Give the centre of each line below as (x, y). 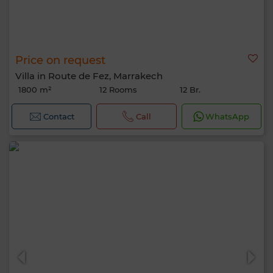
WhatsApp (228, 116)
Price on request (60, 60)
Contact (58, 116)
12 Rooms (118, 90)
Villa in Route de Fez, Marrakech (89, 76)
